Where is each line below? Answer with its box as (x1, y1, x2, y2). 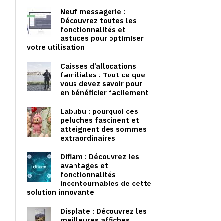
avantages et (60, 161, 108, 170)
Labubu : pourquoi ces (60, 107, 138, 116)
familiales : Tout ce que (60, 70, 145, 79)
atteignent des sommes (60, 124, 147, 134)
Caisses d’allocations (60, 61, 136, 71)
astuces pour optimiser (60, 34, 144, 43)
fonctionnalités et (60, 25, 126, 34)
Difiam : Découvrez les (60, 152, 139, 161)
